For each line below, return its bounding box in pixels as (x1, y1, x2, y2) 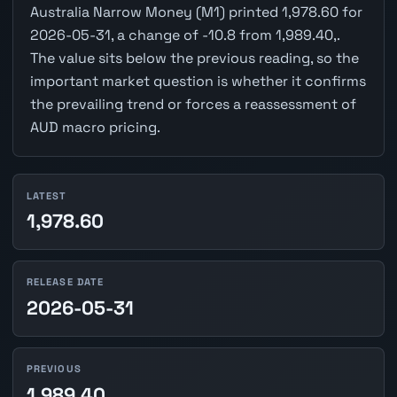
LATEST (26, 189, 67, 202)
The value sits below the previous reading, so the (29, 49, 359, 68)
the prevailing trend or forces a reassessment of (29, 95, 356, 114)
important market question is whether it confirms (29, 72, 366, 91)
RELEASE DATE (26, 276, 105, 289)
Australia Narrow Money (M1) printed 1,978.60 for (29, 3, 362, 22)
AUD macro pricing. (29, 118, 160, 137)
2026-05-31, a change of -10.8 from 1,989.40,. (29, 26, 339, 45)
